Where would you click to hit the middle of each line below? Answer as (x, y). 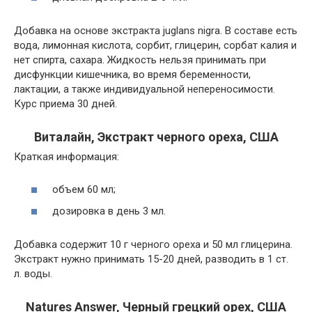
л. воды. (33, 274)
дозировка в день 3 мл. (109, 211)
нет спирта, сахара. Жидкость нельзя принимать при (140, 60)
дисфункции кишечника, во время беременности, (132, 75)
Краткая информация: (67, 157)
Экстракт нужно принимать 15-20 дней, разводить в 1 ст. (151, 259)
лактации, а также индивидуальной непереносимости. (145, 89)
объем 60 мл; (84, 189)
